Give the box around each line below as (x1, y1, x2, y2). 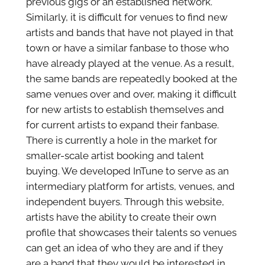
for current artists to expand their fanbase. (25, 118, 219, 131)
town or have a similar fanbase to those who (25, 41, 229, 54)
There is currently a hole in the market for (25, 134, 217, 146)
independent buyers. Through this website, (25, 195, 224, 208)
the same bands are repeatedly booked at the (25, 72, 237, 85)
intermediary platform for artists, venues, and (25, 180, 235, 192)
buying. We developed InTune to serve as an (25, 164, 229, 177)
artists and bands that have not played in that (25, 26, 234, 38)
